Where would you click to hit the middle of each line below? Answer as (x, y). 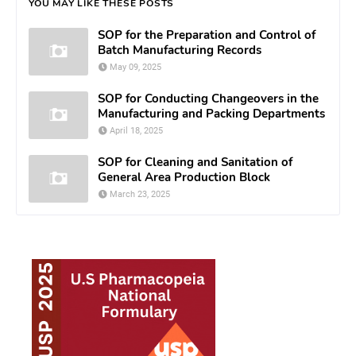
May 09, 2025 (135, 67)
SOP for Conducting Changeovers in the (208, 98)
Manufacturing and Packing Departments (211, 113)
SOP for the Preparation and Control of (207, 35)
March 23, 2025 (140, 194)
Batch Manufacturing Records (180, 50)
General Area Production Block (184, 177)
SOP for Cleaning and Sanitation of (195, 162)
